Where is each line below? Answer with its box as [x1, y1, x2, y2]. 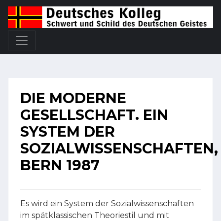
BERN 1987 [20, 156, 100, 174]
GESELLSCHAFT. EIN [20, 106, 168, 124]
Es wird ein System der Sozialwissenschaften [20, 199, 194, 209]
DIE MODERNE [20, 89, 126, 107]
